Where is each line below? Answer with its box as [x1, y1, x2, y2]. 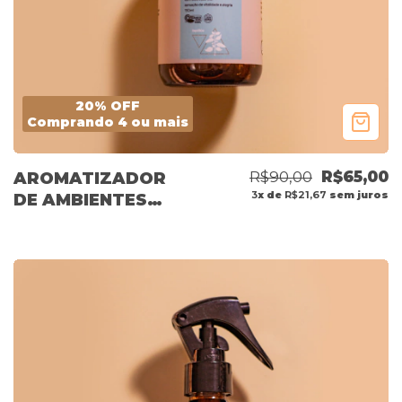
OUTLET [13, 233, 87, 254]
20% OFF [75, 98, 140, 115]
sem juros [327, 188, 389, 202]
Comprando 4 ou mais [27, 114, 188, 131]
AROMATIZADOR [13, 169, 166, 189]
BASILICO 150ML [13, 212, 160, 232]
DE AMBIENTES [13, 190, 147, 211]
